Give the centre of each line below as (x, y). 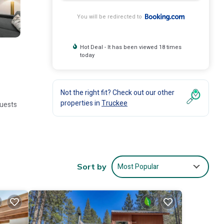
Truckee (114, 103)
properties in (81, 103)
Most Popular (138, 166)
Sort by (92, 167)
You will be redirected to (111, 17)
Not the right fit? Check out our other (117, 93)
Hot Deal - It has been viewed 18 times (131, 47)
